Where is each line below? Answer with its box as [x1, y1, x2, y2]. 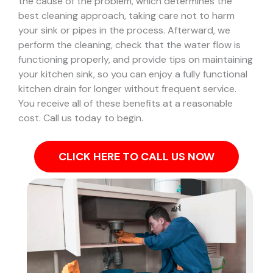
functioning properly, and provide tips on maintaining [18, 52, 253, 66]
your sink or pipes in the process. [18, 23, 168, 37]
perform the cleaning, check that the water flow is [18, 38, 241, 51]
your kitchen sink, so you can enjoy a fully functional [18, 67, 247, 80]
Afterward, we [168, 23, 230, 37]
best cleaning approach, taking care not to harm [18, 9, 235, 22]
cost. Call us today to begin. [18, 111, 143, 124]
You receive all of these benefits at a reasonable [18, 96, 233, 110]
